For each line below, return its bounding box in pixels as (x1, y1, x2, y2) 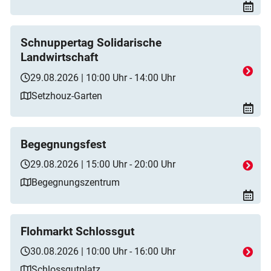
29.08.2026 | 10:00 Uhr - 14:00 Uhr (30, 71, 175, 83)
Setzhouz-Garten (31, 90, 102, 102)
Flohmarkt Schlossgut (21, 224, 134, 238)
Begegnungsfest (21, 137, 106, 151)
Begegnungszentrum (31, 177, 120, 189)
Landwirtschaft (21, 51, 98, 65)
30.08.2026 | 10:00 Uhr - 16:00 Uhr (30, 246, 175, 258)
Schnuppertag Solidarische (21, 36, 162, 50)
